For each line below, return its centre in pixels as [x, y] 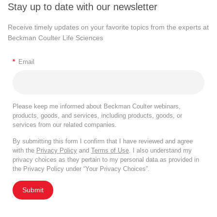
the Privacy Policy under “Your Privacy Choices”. [81, 169]
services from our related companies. [65, 125]
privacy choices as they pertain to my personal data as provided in [106, 160]
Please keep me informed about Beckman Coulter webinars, [97, 107]
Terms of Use [110, 151]
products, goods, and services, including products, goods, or [97, 116]
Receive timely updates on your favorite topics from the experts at [108, 27]
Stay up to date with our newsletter [83, 7]
